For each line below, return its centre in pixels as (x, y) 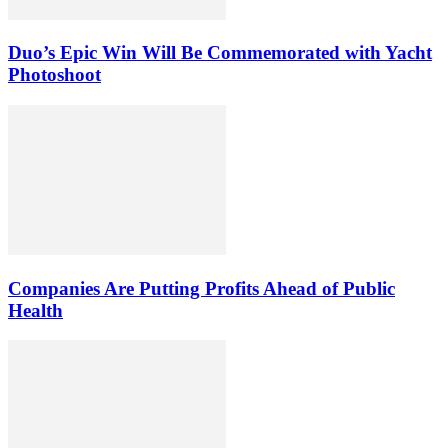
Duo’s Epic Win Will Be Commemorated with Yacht (220, 53)
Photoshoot (54, 75)
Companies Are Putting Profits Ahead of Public (201, 288)
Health (35, 310)
